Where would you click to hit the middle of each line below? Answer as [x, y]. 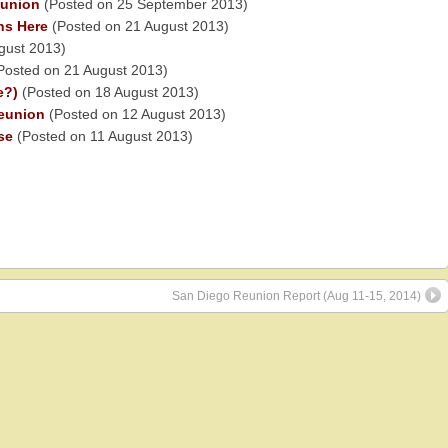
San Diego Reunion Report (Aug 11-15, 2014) [296, 295]
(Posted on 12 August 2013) [135, 114]
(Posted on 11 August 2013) [102, 136]
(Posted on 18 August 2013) [108, 92]
